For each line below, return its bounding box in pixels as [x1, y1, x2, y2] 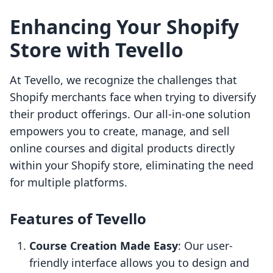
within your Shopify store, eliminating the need [10, 158, 253, 173]
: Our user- [178, 238, 233, 253]
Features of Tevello [10, 208, 146, 229]
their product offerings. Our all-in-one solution [10, 107, 250, 122]
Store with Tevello [10, 37, 183, 63]
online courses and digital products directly [10, 141, 235, 156]
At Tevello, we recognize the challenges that [10, 73, 237, 88]
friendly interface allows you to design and [29, 255, 249, 271]
